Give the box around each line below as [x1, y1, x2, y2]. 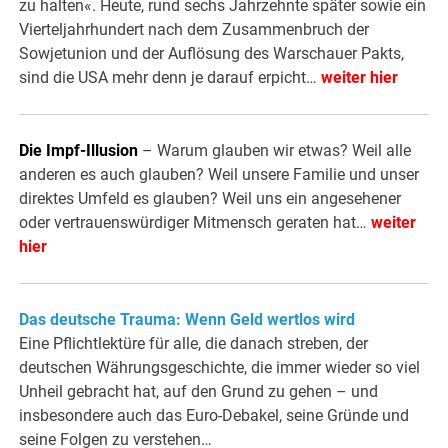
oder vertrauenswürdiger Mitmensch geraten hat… [19, 213, 372, 233]
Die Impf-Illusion [19, 141, 139, 161]
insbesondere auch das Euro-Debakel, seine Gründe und [19, 406, 410, 426]
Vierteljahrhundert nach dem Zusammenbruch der [19, 20, 370, 40]
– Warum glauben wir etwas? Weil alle [142, 141, 412, 161]
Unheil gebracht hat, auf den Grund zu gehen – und [19, 382, 379, 402]
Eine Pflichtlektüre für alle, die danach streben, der [19, 334, 369, 354]
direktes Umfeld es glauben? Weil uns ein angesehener [19, 189, 402, 209]
